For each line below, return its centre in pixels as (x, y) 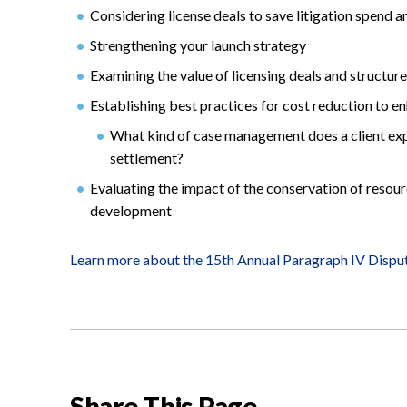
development (131, 210)
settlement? (147, 157)
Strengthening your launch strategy (198, 45)
